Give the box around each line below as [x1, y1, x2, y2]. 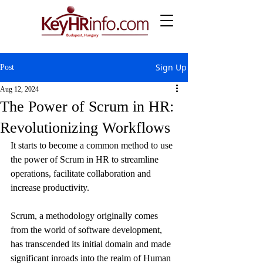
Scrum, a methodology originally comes [11, 211, 160, 221]
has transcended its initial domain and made [11, 239, 173, 249]
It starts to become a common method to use [11, 140, 175, 150]
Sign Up [156, 62, 187, 73]
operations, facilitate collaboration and [11, 168, 153, 178]
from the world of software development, [11, 225, 164, 235]
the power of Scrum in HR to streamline [11, 154, 161, 164]
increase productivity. [11, 183, 89, 193]
